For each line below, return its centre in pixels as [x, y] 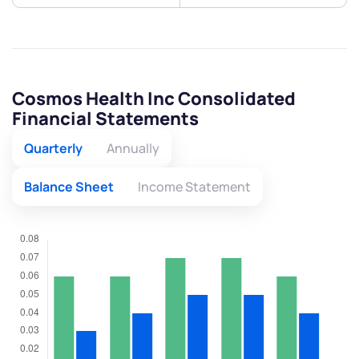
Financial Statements [105, 119]
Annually [133, 149]
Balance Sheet [69, 187]
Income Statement [194, 187]
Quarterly [53, 149]
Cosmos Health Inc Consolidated [154, 99]
